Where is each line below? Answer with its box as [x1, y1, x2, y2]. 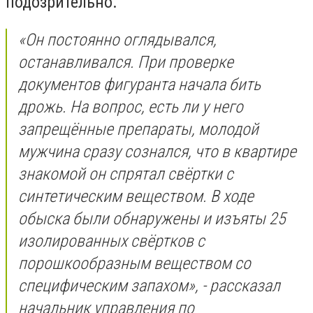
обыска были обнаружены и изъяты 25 [18, 208, 286, 228]
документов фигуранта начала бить [18, 74, 261, 94]
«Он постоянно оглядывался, [18, 29, 217, 50]
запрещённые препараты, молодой [18, 119, 259, 139]
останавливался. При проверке [18, 52, 233, 72]
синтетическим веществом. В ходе [18, 186, 254, 206]
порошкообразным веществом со [18, 253, 251, 273]
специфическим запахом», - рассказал [18, 275, 280, 296]
